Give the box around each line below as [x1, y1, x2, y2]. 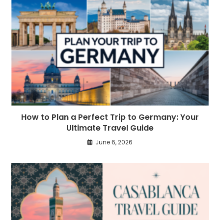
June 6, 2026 [95, 138, 133, 147]
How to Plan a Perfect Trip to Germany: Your [21, 111, 199, 123]
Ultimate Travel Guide [66, 122, 154, 134]
